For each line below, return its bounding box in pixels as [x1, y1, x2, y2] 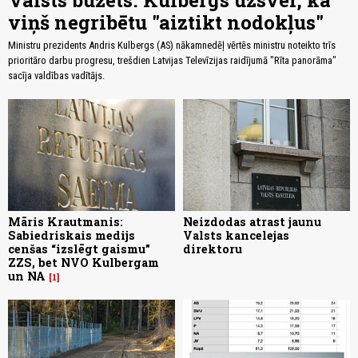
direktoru [183, 241, 242, 257]
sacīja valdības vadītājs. [8, 70, 105, 82]
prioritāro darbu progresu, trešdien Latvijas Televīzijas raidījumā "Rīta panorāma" [8, 54, 336, 67]
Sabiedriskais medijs [8, 227, 135, 243]
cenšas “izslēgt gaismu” [8, 241, 150, 257]
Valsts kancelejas [183, 227, 289, 243]
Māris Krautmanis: [8, 213, 123, 229]
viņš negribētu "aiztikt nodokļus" [8, 10, 324, 36]
